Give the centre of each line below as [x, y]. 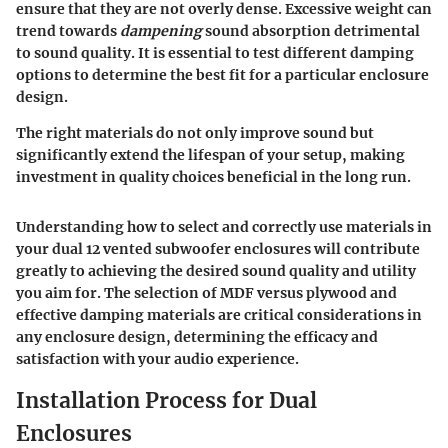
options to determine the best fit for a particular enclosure [222, 74]
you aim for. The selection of [118, 292]
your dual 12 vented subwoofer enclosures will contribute [218, 248]
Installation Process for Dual [166, 400]
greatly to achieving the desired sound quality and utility [216, 270]
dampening [161, 30]
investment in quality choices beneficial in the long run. [213, 176]
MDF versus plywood [293, 292]
